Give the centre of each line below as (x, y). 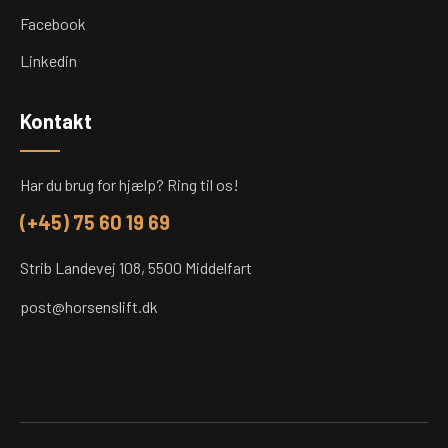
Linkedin (48, 61)
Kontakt (56, 121)
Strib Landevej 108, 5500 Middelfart (136, 268)
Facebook (53, 24)
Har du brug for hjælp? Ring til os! (129, 185)
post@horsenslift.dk (89, 307)
